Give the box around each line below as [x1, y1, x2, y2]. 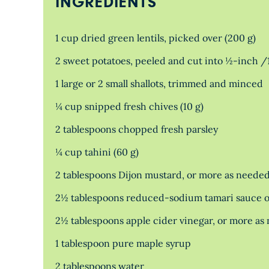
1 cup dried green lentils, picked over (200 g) [55, 32, 256, 44]
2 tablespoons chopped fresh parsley [55, 123, 218, 135]
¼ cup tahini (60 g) [55, 146, 139, 158]
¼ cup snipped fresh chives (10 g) [55, 100, 204, 112]
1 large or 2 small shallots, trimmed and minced [55, 77, 263, 89]
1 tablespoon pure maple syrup [55, 237, 191, 249]
